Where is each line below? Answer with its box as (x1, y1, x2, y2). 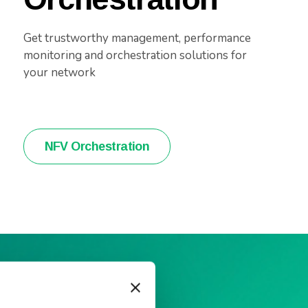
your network (23, 65, 96, 80)
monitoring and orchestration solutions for (23, 47, 247, 63)
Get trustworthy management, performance (23, 30, 251, 46)
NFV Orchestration (44, 140, 150, 153)
